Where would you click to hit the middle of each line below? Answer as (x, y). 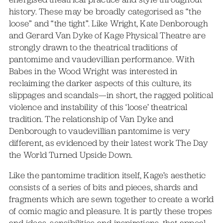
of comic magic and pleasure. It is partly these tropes (111, 211)
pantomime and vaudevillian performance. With (102, 59)
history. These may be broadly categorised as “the (105, 11)
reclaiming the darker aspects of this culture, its (100, 83)
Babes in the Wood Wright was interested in (93, 71)
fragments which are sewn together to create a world (111, 199)
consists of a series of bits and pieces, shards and (103, 187)
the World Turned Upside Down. (71, 155)
